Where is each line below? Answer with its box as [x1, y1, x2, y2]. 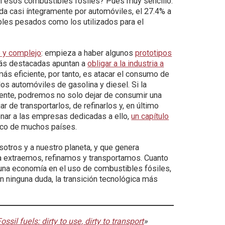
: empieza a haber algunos [41, 48, 136, 58]
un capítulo [131, 111, 169, 121]
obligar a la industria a [87, 59, 164, 68]
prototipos [135, 48, 172, 58]
